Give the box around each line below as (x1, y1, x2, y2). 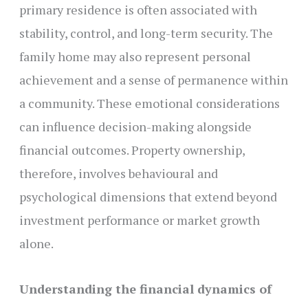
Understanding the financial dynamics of (19, 280, 272, 298)
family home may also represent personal (19, 47, 251, 65)
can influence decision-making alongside (19, 118, 252, 135)
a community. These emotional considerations (19, 94, 280, 111)
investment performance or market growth (19, 211, 260, 228)
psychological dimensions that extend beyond (19, 188, 277, 205)
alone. (19, 234, 54, 252)
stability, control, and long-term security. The (19, 24, 273, 41)
